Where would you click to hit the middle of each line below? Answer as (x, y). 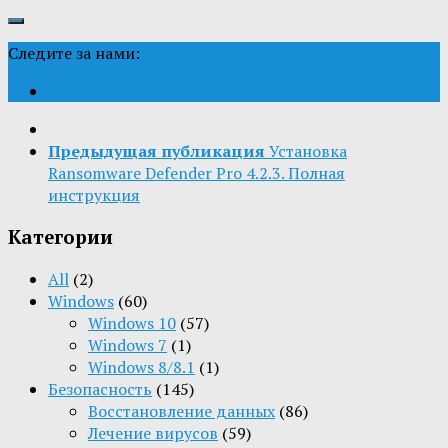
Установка (308, 151)
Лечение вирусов (153, 432)
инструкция (94, 195)
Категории (60, 236)
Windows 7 (127, 344)
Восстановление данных (181, 410)
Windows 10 (132, 322)
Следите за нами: (74, 53)
